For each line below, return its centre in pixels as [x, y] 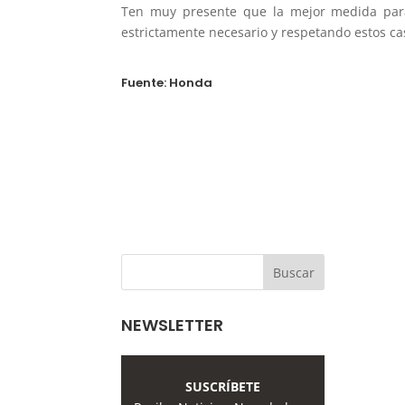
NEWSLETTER [173, 325]
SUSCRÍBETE [223, 387]
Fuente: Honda [167, 82]
